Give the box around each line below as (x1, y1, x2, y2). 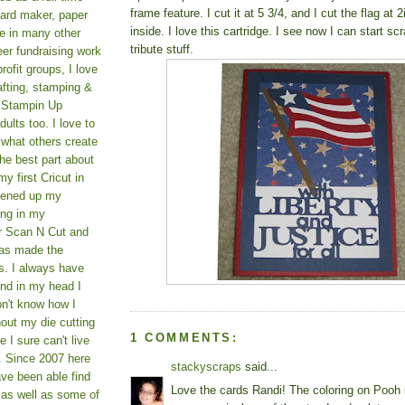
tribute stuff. (130, 42, 193, 56)
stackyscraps (171, 359, 241, 373)
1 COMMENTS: (130, 330, 239, 344)
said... (241, 359, 278, 373)
